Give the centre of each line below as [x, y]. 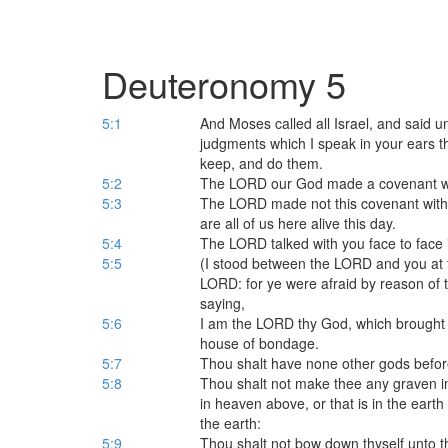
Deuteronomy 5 [224, 83]
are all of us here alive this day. [297, 223]
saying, [222, 303]
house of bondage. [259, 343]
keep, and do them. [261, 163]
